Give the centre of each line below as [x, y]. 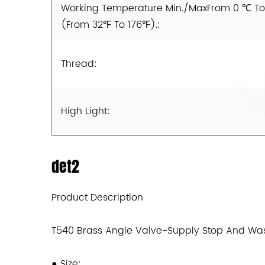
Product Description [97, 198]
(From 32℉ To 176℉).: [111, 25]
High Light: [85, 112]
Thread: [79, 64]
